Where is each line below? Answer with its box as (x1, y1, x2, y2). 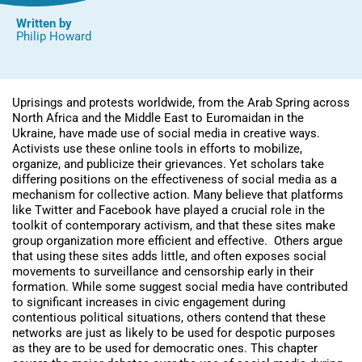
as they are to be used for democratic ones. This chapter (12, 341, 318, 356)
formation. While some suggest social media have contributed (12, 280, 347, 295)
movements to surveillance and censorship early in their (12, 264, 314, 280)
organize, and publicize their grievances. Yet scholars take (12, 157, 324, 172)
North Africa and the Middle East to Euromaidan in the (12, 111, 304, 126)
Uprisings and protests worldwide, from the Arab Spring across (12, 95, 350, 111)
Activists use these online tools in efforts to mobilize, (12, 141, 302, 157)
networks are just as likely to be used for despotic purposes (12, 326, 335, 341)
